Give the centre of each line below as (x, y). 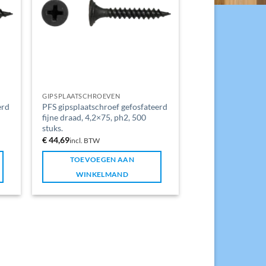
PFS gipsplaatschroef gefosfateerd (105, 107)
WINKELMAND (102, 175)
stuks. (53, 128)
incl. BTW (85, 140)
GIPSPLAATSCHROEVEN (81, 96)
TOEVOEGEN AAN (102, 160)
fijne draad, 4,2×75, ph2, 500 (94, 118)
